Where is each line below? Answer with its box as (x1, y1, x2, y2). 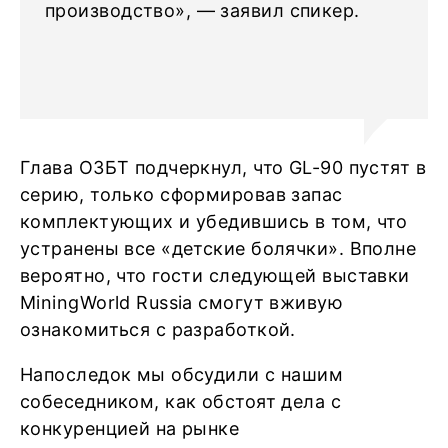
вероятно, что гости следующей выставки (20, 265, 410, 286)
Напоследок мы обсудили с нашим (20, 364, 344, 385)
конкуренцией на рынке (20, 418, 240, 439)
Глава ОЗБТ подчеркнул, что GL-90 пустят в (20, 157, 427, 178)
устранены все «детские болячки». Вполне (20, 238, 417, 259)
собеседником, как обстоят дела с (20, 391, 342, 412)
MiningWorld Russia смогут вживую (20, 292, 344, 313)
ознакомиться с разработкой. (20, 319, 302, 340)
